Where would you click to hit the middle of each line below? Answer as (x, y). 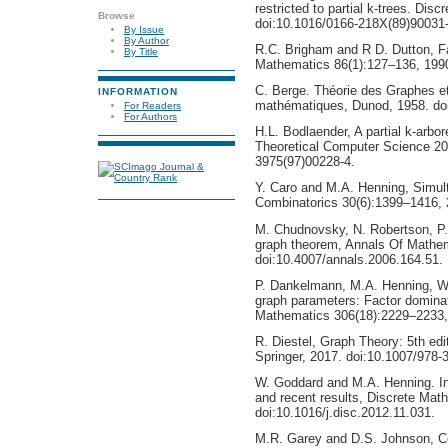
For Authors (150, 116)
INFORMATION (138, 92)
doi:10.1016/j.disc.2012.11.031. (344, 413)
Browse (116, 16)
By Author (146, 40)
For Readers (152, 105)
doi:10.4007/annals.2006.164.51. (348, 259)
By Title (141, 51)
